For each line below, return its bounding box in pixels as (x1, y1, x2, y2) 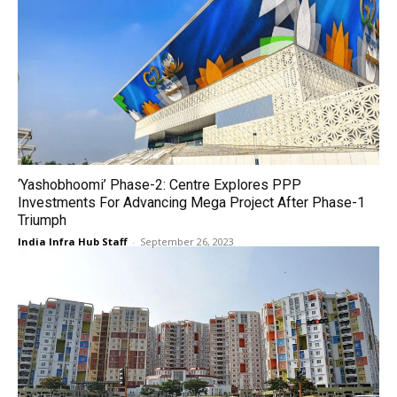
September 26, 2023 (140, 235, 234, 248)
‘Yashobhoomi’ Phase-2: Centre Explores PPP (18, 176, 301, 193)
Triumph (18, 212, 66, 229)
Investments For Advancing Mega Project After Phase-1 (18, 194, 365, 211)
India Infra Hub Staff (18, 235, 128, 248)
